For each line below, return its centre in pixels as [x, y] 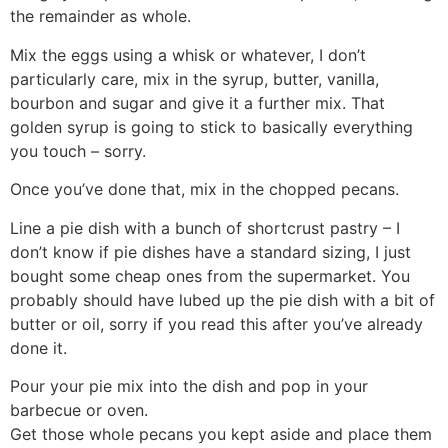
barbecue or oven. [79, 409]
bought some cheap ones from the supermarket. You [210, 275]
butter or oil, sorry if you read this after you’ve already [216, 323]
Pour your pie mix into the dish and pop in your [189, 385]
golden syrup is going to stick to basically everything [211, 126]
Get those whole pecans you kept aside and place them [221, 433]
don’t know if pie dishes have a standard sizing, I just [210, 251]
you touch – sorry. [78, 150]
